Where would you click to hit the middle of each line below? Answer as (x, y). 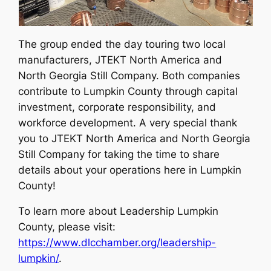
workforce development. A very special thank (128, 122)
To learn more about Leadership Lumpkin (119, 211)
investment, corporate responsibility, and (117, 107)
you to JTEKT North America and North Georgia (135, 138)
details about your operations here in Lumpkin (130, 170)
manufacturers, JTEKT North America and (120, 60)
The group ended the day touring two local (122, 44)
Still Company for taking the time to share (119, 154)
